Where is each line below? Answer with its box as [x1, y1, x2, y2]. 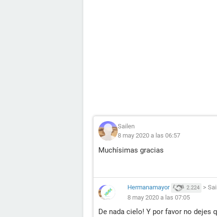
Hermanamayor [127, 184, 170, 191]
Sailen [118, 123, 135, 130]
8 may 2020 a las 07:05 [127, 193, 190, 201]
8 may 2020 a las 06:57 [118, 132, 180, 139]
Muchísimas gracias [98, 146, 164, 155]
